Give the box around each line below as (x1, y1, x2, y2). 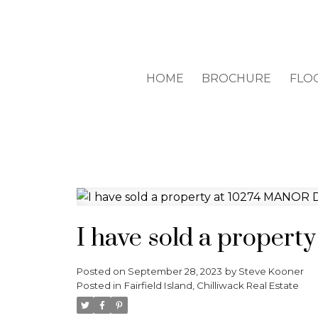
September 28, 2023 (127, 265, 222, 277)
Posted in (76, 279, 121, 291)
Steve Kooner (238, 265, 304, 277)
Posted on (76, 265, 128, 277)
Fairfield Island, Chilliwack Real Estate (124, 279, 299, 291)
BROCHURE (202, 72, 272, 86)
